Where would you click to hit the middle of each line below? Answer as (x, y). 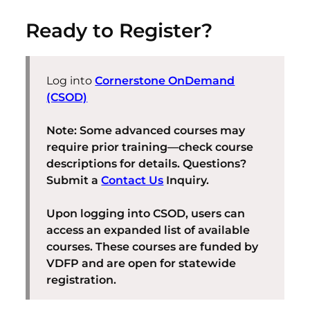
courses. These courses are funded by (153, 247)
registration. (82, 280)
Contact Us (133, 181)
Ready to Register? (119, 31)
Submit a (74, 181)
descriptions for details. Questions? (147, 164)
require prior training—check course (150, 147)
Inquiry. (186, 181)
